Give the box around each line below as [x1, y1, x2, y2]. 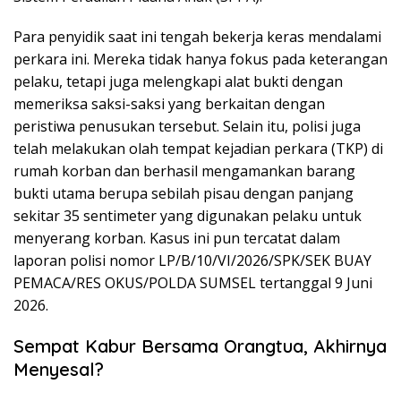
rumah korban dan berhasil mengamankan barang [13, 161, 355, 182]
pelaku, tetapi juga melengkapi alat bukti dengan [13, 72, 343, 92]
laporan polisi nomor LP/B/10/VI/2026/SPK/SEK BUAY [13, 251, 371, 271]
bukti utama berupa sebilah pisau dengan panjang [13, 183, 354, 204]
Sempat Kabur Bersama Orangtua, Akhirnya [13, 335, 387, 358]
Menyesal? [13, 358, 104, 381]
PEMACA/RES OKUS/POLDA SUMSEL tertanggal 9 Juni [13, 273, 372, 294]
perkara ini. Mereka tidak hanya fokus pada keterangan [13, 49, 388, 70]
